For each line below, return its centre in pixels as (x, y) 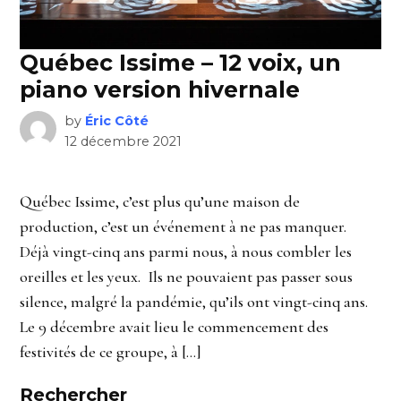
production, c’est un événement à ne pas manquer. (185, 226)
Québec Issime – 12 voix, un (181, 62)
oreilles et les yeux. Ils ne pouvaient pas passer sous (187, 276)
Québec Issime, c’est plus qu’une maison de (160, 201)
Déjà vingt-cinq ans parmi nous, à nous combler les (186, 251)
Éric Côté (116, 120)
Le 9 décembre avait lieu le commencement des (175, 326)
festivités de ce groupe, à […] (111, 351)
